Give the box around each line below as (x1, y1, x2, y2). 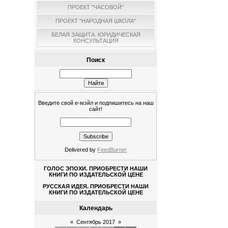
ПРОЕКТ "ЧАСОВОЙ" (68, 4, 124, 11)
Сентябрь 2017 (76, 218, 116, 225)
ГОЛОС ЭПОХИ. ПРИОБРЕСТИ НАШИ (44, 165, 148, 172)
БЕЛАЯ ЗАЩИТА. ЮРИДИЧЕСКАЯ (51, 32, 140, 38)
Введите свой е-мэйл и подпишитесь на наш (38, 100, 154, 106)
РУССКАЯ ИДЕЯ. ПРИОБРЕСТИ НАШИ (43, 183, 149, 190)
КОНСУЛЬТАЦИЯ (73, 38, 119, 44)
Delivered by (65, 147, 98, 153)
